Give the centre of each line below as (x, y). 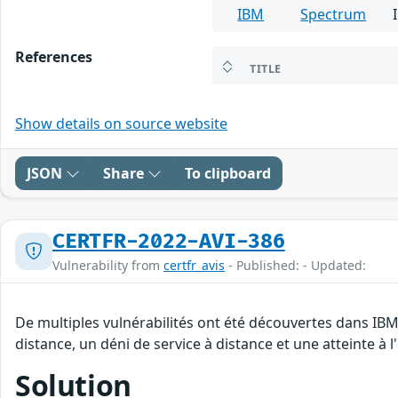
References (54, 56)
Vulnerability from (108, 265)
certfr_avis (194, 265)
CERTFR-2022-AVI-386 (169, 241)
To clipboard (228, 173)
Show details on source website (121, 123)
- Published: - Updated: (295, 265)
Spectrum (334, 14)
